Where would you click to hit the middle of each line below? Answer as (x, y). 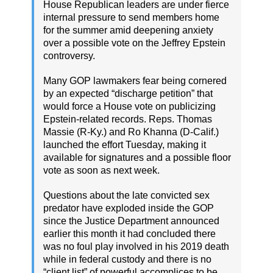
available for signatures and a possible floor (137, 157)
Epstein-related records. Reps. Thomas (128, 119)
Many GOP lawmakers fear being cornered (135, 80)
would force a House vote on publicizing (129, 106)
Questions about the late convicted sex (126, 195)
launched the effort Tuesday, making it (125, 144)
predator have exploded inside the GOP (129, 208)
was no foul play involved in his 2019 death (136, 246)
